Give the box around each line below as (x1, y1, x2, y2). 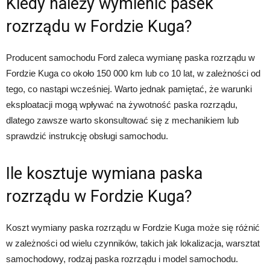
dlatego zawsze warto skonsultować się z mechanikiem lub (6, 115, 239, 126)
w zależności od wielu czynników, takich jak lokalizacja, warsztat (6, 238, 260, 249)
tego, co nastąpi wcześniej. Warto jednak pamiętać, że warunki (6, 84, 252, 95)
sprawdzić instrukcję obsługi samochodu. (6, 131, 168, 142)
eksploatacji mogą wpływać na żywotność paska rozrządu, (6, 99, 237, 110)
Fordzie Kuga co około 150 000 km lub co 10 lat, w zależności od (6, 68, 260, 79)
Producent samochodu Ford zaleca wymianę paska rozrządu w (6, 52, 255, 63)
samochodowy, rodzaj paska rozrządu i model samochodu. (6, 254, 238, 265)
